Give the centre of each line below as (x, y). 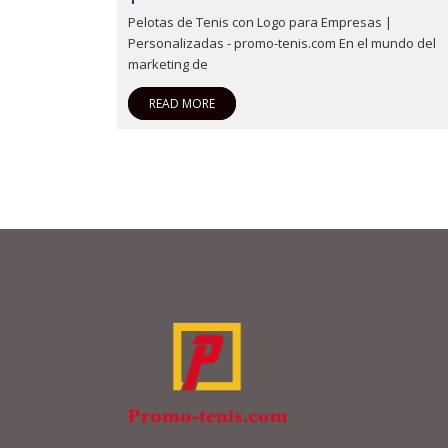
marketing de (168, 64)
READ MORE (182, 103)
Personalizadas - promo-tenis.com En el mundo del (282, 43)
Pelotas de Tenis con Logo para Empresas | (260, 22)
